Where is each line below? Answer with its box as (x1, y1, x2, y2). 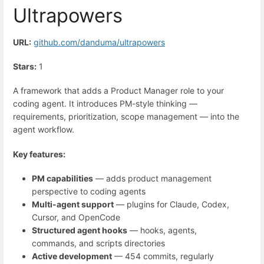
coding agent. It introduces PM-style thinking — (13, 98, 197, 109)
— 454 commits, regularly (112, 250, 214, 261)
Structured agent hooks (32, 225, 127, 235)
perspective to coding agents (32, 186, 146, 196)
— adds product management (93, 173, 212, 183)
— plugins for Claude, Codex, (114, 199, 229, 209)
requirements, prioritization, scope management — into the (13, 111, 239, 122)
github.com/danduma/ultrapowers (34, 37, 165, 47)
